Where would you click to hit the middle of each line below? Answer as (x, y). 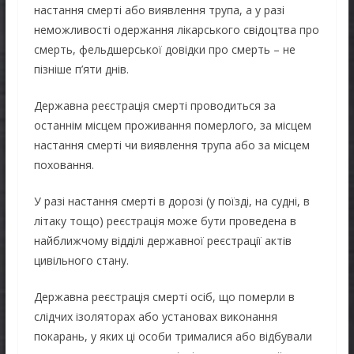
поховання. (64, 164)
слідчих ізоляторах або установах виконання (155, 316)
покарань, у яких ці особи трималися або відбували (173, 336)
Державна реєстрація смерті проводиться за (154, 105)
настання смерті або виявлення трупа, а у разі (159, 9)
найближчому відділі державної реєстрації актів (162, 240)
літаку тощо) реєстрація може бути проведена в (165, 220)
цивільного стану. (81, 260)
